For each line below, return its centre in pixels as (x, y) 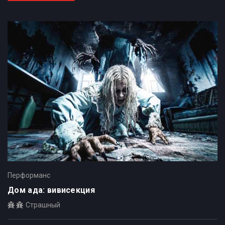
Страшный (43, 205)
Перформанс (29, 176)
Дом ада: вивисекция (51, 190)
